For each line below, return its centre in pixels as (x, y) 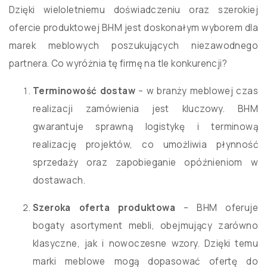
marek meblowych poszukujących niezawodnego (133, 46)
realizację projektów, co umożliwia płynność (145, 145)
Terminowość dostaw (84, 91)
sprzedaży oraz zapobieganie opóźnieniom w (145, 163)
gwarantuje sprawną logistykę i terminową (145, 127)
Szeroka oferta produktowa (104, 208)
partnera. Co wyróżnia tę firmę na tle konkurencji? (118, 64)
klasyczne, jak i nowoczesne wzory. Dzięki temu (145, 244)
